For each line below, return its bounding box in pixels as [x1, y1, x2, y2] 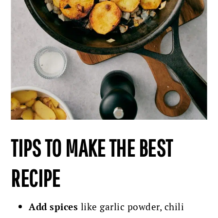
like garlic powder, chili [78, 201, 184, 213]
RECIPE [11, 164, 60, 192]
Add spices [29, 201, 78, 213]
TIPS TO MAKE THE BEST [11, 134, 173, 162]
